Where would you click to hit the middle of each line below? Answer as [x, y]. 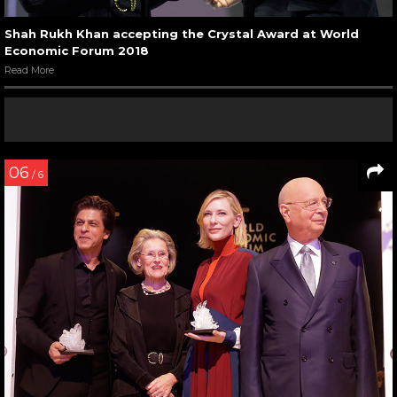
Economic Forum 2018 [77, 50]
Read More [29, 70]
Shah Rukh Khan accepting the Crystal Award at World [182, 33]
